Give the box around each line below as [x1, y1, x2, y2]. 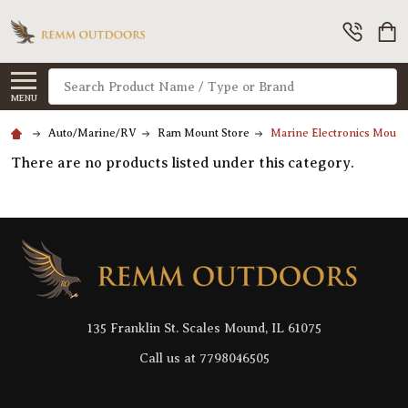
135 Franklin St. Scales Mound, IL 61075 [87, 321, 321, 335]
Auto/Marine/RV [48, 127, 137, 140]
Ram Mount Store [158, 127, 250, 140]
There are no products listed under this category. [11, 155, 354, 172]
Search [48, 71, 97, 88]
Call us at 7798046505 [138, 351, 270, 365]
